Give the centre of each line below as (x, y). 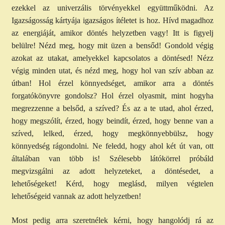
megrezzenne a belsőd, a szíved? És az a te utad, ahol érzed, (113, 108)
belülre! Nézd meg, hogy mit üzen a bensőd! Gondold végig (113, 46)
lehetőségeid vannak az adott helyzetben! (76, 196)
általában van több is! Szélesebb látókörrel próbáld (113, 159)
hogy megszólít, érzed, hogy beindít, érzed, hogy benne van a (113, 121)
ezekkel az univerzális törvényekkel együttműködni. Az (113, 8)
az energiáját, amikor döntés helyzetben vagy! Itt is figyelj (113, 33)
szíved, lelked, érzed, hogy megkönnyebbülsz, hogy (113, 134)
